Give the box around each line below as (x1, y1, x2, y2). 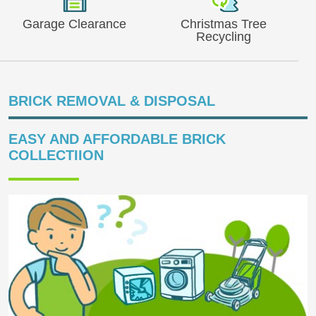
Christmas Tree (181, 16, 267, 31)
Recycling (196, 29, 252, 44)
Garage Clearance (23, 16, 127, 31)
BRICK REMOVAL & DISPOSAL (8, 93, 215, 109)
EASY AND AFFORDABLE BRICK (8, 130, 226, 147)
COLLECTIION (8, 147, 104, 163)
